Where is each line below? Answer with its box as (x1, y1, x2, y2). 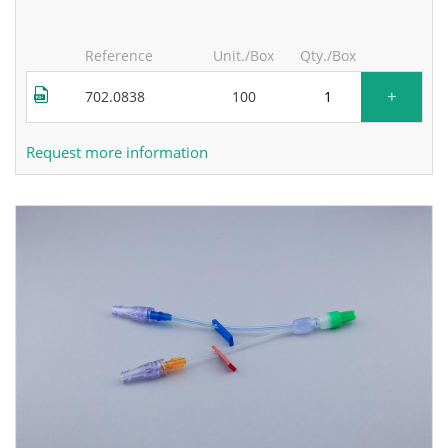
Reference (85, 45, 153, 65)
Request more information (26, 141, 208, 162)
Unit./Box (213, 45, 274, 65)
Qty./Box (300, 45, 356, 65)
